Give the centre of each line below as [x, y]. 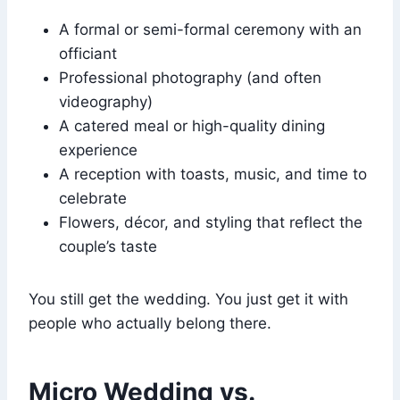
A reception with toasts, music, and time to [213, 174]
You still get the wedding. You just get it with [188, 299]
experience [98, 150]
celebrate [93, 198]
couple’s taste [108, 246]
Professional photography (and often [190, 77]
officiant [88, 53]
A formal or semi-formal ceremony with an [210, 29]
